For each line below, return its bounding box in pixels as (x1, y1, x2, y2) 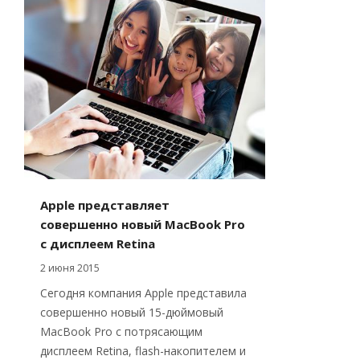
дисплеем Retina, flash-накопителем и (40, 343, 246, 358)
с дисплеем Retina (40, 235, 155, 252)
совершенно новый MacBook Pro (40, 216, 245, 232)
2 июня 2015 (40, 261, 100, 275)
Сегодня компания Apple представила (40, 285, 247, 301)
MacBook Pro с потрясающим (40, 324, 202, 339)
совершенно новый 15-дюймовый (40, 305, 223, 320)
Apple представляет (40, 197, 170, 213)
